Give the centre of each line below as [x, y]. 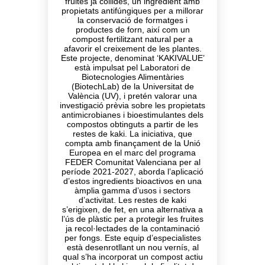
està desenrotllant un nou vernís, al [132, 247]
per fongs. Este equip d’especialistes [132, 238]
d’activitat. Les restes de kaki [132, 200]
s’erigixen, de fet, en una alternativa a [132, 209]
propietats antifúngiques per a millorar [132, 11]
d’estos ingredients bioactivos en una [132, 181]
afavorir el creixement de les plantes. [132, 49]
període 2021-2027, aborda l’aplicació [132, 172]
